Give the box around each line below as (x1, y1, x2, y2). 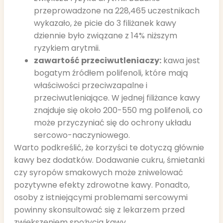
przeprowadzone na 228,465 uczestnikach (34, 5, 200, 17)
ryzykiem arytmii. (34, 42, 100, 54)
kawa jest (161, 55, 200, 67)
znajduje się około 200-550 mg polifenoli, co (34, 105, 203, 116)
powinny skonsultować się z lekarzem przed (14, 204, 185, 216)
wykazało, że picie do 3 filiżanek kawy (34, 17, 176, 29)
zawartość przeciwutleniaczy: (34, 55, 161, 67)
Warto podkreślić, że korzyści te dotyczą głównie (14, 142, 204, 154)
